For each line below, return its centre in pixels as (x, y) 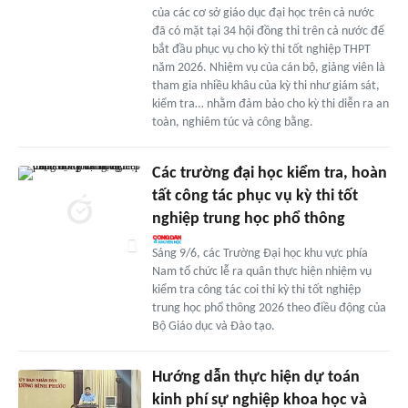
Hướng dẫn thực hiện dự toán (255, 378)
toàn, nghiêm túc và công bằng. (232, 123)
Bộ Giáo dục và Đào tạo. (213, 327)
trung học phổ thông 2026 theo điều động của (269, 309)
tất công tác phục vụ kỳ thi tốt (255, 197)
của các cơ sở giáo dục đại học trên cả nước (263, 14)
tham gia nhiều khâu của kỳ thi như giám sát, (265, 87)
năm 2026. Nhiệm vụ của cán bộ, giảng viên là (268, 68)
